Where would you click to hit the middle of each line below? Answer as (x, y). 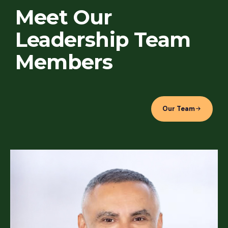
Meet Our (64, 17)
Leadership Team (103, 39)
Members (64, 62)
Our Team (179, 108)
